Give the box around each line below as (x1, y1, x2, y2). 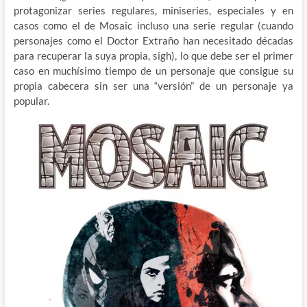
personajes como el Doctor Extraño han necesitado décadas (13, 34, 294, 47)
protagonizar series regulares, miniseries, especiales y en (13, 4, 294, 17)
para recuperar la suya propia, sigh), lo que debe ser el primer (13, 49, 294, 62)
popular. (13, 95, 49, 108)
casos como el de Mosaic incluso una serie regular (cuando (13, 19, 294, 32)
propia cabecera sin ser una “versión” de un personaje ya (13, 79, 294, 93)
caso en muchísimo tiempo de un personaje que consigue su (13, 64, 294, 77)
